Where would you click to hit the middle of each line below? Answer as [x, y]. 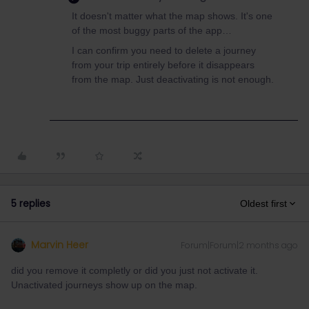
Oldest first [263, 203]
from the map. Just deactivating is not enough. [173, 79]
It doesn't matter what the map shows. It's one [172, 16]
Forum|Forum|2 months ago [239, 245]
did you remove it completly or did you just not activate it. [134, 270]
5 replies [31, 203]
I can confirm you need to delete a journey [164, 50]
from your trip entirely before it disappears [163, 65]
